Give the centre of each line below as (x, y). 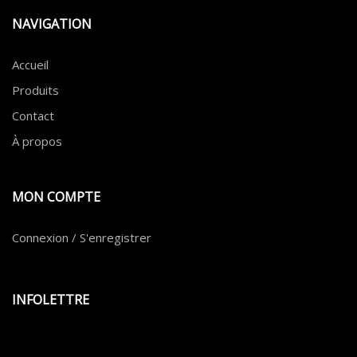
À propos (37, 141)
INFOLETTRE (51, 300)
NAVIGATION (52, 24)
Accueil (30, 65)
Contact (33, 116)
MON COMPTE (56, 197)
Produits (35, 90)
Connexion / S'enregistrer (82, 238)
